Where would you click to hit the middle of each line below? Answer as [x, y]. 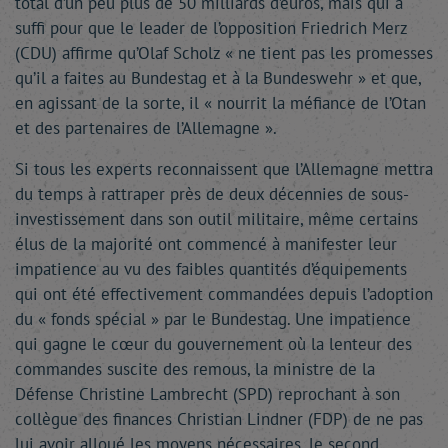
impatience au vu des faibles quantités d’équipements [211, 269]
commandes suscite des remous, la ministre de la [195, 369]
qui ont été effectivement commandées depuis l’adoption [224, 294]
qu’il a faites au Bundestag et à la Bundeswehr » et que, [218, 78]
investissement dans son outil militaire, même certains [216, 219]
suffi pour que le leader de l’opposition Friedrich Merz [211, 28]
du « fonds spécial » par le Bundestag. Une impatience [213, 319]
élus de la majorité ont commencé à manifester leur [206, 244]
